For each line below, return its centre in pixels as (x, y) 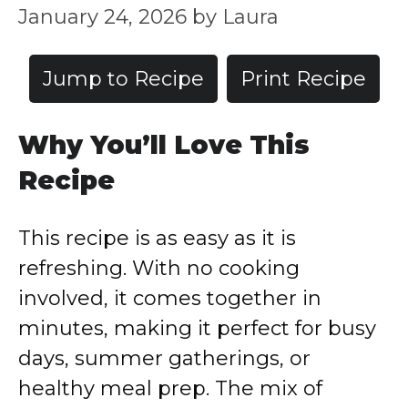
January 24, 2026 (102, 17)
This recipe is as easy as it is (157, 238)
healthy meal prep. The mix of (170, 388)
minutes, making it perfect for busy (197, 328)
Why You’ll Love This (164, 145)
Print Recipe (303, 79)
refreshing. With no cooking (159, 268)
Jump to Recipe (123, 79)
